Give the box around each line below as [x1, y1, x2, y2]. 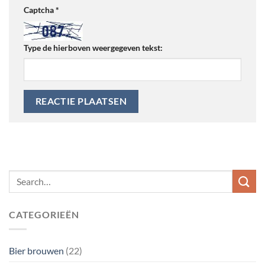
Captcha [24, 4, 56, 15]
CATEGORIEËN [9, 209, 79, 221]
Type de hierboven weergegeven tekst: [24, 42, 163, 53]
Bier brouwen [9, 245, 64, 257]
